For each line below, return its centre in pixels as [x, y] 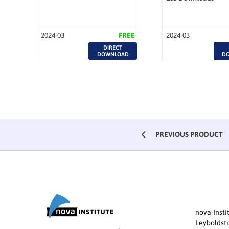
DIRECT [113, 47]
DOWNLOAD [113, 54]
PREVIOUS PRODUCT [189, 135]
